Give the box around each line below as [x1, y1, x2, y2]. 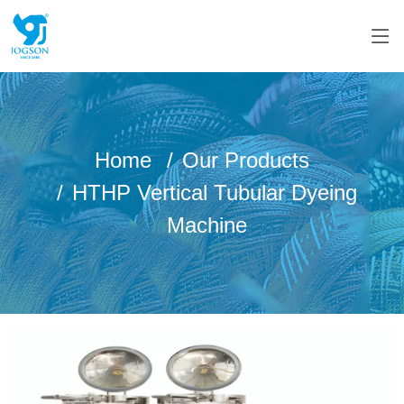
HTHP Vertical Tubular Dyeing [71, 179, 357, 205]
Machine [166, 212, 247, 237]
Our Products [182, 147, 309, 172]
